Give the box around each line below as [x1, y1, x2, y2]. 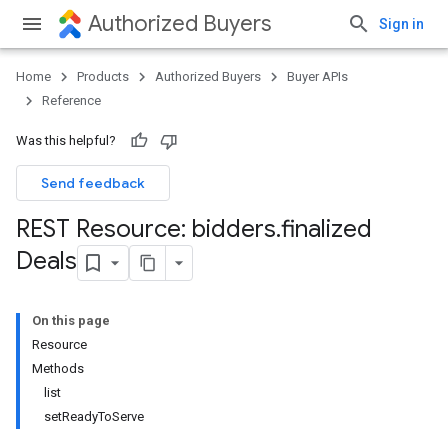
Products [77, 69, 129, 84]
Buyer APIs [287, 69, 348, 84]
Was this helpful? [16, 133, 116, 148]
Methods [32, 361, 84, 376]
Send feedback [41, 174, 145, 192]
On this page [32, 313, 110, 328]
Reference [42, 93, 101, 108]
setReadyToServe [44, 409, 144, 424]
